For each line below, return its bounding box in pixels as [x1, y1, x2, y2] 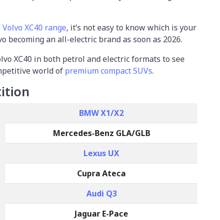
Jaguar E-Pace [75, 208, 128, 219]
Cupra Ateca [77, 167, 126, 179]
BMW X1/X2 [79, 107, 124, 118]
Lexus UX [83, 147, 119, 159]
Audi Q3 [86, 188, 117, 199]
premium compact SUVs [65, 65, 152, 76]
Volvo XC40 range [2, 22, 66, 33]
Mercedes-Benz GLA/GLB [53, 127, 150, 138]
